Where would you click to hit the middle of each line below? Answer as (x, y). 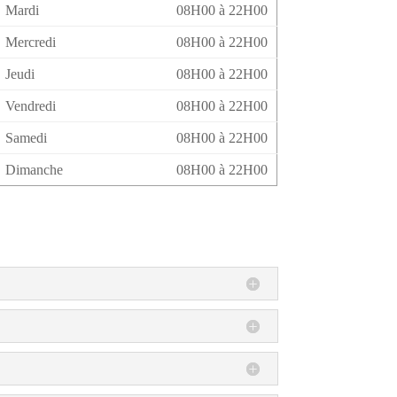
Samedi (26, 137)
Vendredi (30, 105)
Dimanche (34, 169)
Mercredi (30, 42)
